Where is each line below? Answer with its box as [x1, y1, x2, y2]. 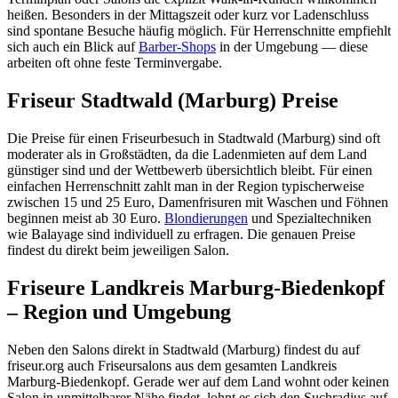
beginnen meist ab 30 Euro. [7, 211, 164, 226]
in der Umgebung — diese [216, 39, 368, 55]
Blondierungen [164, 211, 248, 226]
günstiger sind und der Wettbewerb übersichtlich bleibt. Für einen [7, 163, 372, 178]
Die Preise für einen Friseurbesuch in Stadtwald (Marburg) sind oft [7, 131, 380, 146]
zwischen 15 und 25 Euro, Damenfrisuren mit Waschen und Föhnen [7, 195, 388, 210]
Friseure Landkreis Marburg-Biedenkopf [7, 275, 385, 299]
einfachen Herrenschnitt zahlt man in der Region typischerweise [7, 179, 364, 194]
